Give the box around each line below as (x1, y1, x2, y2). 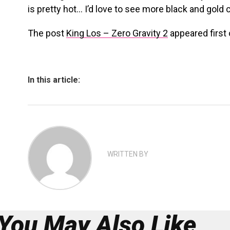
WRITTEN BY (107, 150, 148, 158)
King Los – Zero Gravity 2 (66, 28, 168, 39)
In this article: (28, 75, 80, 85)
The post (28, 28, 66, 39)
